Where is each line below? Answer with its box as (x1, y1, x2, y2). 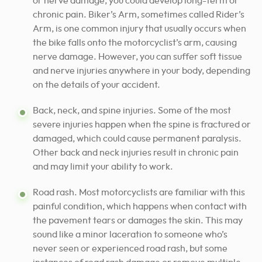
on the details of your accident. (33, 80, 160, 89)
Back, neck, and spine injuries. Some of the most (33, 105, 231, 115)
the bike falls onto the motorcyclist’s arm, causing (33, 37, 237, 47)
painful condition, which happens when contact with (33, 201, 247, 211)
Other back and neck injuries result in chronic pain (33, 147, 239, 157)
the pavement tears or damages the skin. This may (33, 215, 243, 225)
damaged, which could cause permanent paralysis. (33, 133, 242, 143)
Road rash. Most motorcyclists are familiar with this (33, 187, 245, 197)
